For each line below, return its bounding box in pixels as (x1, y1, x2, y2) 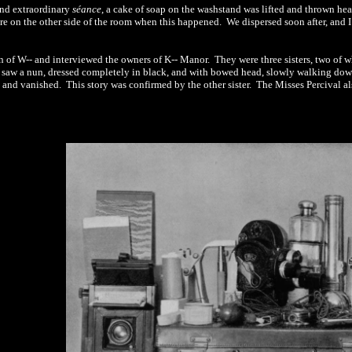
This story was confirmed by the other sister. (64, 79, 254, 90)
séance (72, 3, 101, 15)
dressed (48, 66, 79, 78)
